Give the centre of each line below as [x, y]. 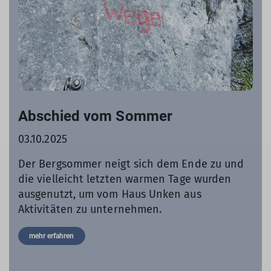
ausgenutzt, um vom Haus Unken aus [110, 194]
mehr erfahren [52, 236]
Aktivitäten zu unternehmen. [90, 209]
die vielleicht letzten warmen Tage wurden [125, 179]
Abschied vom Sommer [96, 116]
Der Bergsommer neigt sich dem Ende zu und [131, 164]
